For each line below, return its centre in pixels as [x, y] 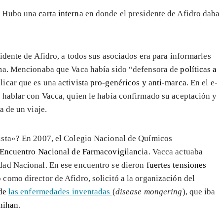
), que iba [199, 191]
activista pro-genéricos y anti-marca [122, 82]
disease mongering [149, 191]
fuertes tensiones [176, 165]
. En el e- [202, 82]
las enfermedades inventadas [60, 191]
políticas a [199, 69]
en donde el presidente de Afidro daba [152, 13]
